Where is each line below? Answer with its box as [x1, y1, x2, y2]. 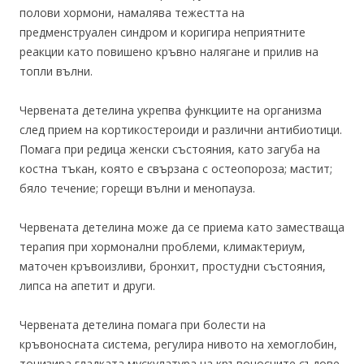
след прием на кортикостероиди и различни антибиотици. [19, 122, 342, 137]
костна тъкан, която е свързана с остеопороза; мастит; [19, 161, 332, 176]
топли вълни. [19, 63, 93, 79]
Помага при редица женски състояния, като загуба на [19, 141, 320, 157]
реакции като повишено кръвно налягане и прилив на [19, 44, 318, 59]
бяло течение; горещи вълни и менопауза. [19, 180, 255, 196]
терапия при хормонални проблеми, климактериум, [19, 239, 305, 254]
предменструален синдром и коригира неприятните [19, 24, 305, 40]
